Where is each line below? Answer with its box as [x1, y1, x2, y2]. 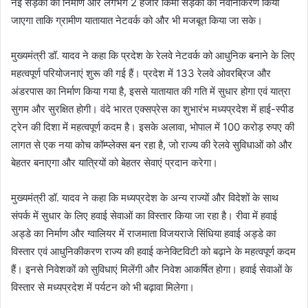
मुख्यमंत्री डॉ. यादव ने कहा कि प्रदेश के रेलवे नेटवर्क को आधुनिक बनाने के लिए [11, 48, 295, 62]
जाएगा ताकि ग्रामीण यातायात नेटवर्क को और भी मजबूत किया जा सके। [11, 13, 263, 27]
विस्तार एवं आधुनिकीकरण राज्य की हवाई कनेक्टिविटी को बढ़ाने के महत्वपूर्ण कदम [11, 244, 296, 258]
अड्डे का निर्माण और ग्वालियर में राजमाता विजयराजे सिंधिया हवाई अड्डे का [11, 226, 276, 240]
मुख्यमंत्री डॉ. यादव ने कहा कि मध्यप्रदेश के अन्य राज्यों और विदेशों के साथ [11, 190, 278, 204]
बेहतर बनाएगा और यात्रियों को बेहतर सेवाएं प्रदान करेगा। [11, 155, 218, 169]
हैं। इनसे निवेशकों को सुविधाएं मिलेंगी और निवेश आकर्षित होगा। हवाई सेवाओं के [11, 262, 292, 276]
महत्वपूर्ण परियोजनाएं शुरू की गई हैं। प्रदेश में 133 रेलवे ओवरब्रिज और [11, 66, 271, 80]
